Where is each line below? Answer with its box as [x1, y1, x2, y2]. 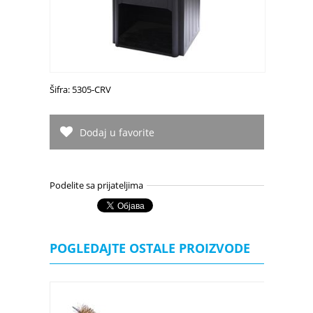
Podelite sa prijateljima [49, 179, 143, 192]
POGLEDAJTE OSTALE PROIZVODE [49, 240, 250, 257]
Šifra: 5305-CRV [49, 83, 111, 96]
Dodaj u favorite [79, 126, 154, 140]
